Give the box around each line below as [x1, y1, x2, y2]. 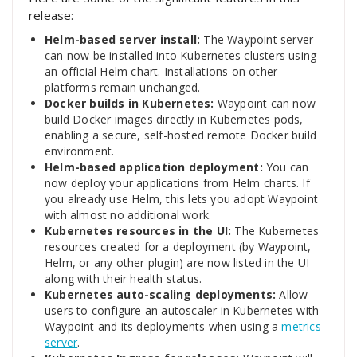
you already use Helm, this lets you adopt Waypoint [45, 191, 319, 207]
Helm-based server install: [45, 32, 201, 48]
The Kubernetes [231, 223, 320, 239]
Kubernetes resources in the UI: [45, 223, 232, 239]
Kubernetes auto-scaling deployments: [45, 287, 277, 303]
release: [29, 7, 74, 24]
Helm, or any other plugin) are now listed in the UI [45, 255, 310, 271]
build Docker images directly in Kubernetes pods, [45, 112, 304, 127]
